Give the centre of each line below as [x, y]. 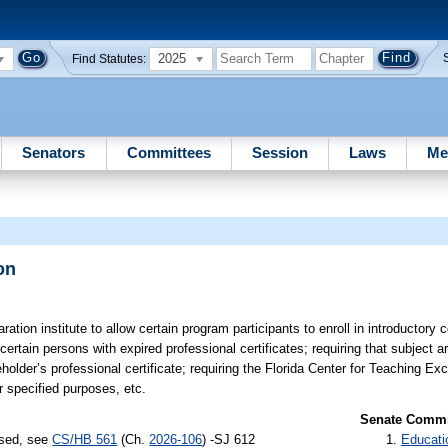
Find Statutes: [109, 58]
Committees [168, 152]
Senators [54, 152]
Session [279, 152]
